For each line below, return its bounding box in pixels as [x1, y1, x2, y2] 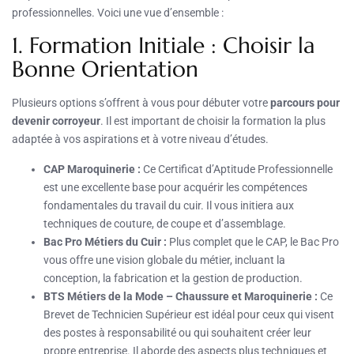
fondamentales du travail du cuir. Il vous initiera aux [43, 198, 294, 212]
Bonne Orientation [12, 55, 198, 83]
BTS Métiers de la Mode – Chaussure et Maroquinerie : [43, 289, 318, 303]
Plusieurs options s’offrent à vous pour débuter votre [12, 96, 270, 109]
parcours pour [270, 96, 340, 109]
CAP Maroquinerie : [43, 162, 141, 175]
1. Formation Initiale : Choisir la [12, 31, 314, 59]
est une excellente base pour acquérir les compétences [43, 180, 307, 194]
